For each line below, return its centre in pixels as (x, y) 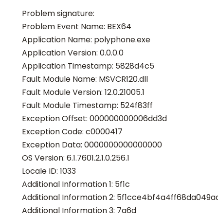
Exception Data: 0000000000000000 (92, 145)
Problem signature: (58, 14)
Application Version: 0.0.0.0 (73, 53)
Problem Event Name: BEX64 (77, 27)
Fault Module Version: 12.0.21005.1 (83, 92)
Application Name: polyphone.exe (86, 40)
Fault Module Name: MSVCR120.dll (85, 79)
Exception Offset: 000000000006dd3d (94, 119)
